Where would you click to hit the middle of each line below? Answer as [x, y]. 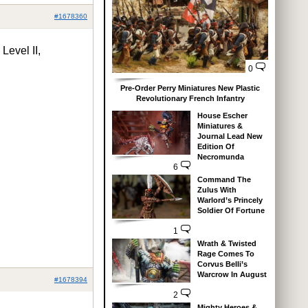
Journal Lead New [230, 136]
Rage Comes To [225, 253]
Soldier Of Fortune [231, 210]
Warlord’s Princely [230, 200]
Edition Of [216, 146]
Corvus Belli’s [222, 264]
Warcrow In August [232, 274]
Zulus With [217, 189]
